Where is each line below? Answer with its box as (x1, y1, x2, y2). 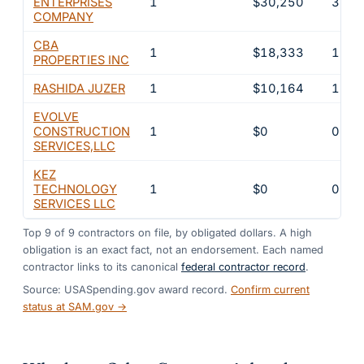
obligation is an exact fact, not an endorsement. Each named (23, 244, 323, 257)
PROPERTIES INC (33, 52, 129, 67)
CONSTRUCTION (33, 123, 130, 139)
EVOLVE (33, 109, 79, 124)
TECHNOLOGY (33, 181, 117, 197)
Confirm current (231, 283, 310, 296)
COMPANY (33, 9, 93, 24)
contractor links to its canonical (23, 261, 178, 274)
